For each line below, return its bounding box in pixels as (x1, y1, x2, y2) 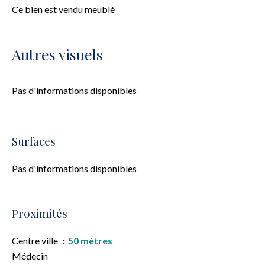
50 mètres (68, 235, 112, 246)
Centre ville (12, 235, 60, 246)
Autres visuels (12, 44, 103, 64)
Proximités (12, 206, 67, 221)
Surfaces (12, 134, 56, 148)
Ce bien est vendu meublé (12, 4, 115, 15)
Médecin (12, 250, 48, 261)
